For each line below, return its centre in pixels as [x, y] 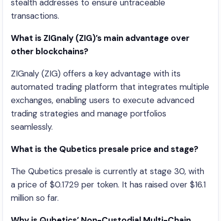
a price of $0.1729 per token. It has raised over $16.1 [108, 184]
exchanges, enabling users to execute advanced [103, 100]
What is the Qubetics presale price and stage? [105, 149]
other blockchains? [50, 51]
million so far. [35, 198]
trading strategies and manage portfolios [89, 113]
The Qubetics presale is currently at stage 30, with [108, 171]
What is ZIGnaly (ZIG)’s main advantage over [100, 38]
